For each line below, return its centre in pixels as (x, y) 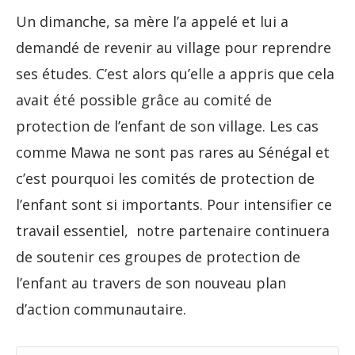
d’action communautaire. (101, 309)
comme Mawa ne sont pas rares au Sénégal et (173, 153)
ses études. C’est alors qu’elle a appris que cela (175, 74)
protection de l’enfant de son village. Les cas (167, 126)
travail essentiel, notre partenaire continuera (173, 231)
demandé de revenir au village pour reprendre (174, 48)
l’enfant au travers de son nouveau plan (151, 283)
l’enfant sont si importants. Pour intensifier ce (174, 205)
